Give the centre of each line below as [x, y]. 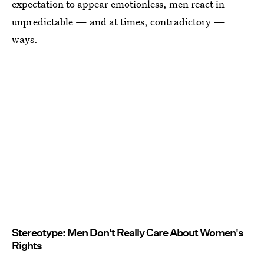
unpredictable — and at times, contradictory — [118, 22]
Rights [27, 245]
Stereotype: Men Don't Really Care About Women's [128, 232]
